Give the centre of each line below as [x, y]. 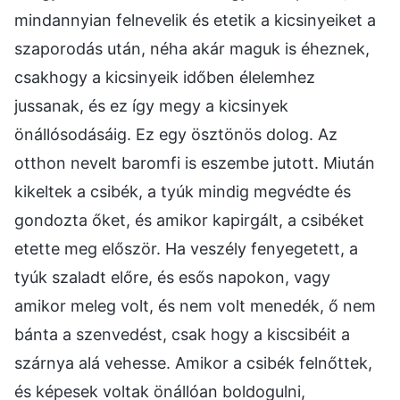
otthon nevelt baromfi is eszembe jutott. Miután [195, 162]
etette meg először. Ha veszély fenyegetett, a [186, 248]
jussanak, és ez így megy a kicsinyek [151, 105]
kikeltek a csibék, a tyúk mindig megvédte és [183, 191]
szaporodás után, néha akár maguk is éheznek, [192, 48]
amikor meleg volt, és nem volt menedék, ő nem [195, 305]
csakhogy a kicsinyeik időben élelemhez [165, 77]
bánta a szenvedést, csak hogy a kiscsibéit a [182, 334]
